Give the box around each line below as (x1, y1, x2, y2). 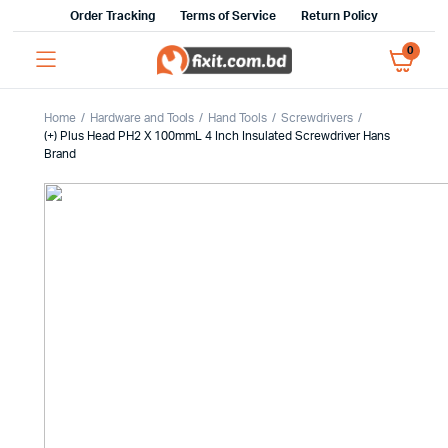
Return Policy (301, 10, 378, 22)
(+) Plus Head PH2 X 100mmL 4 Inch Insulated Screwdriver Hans (44, 130, 391, 142)
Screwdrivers (281, 112, 353, 124)
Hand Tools (208, 112, 268, 124)
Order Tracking (70, 10, 155, 22)
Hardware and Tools (89, 112, 195, 124)
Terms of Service (179, 10, 277, 22)
